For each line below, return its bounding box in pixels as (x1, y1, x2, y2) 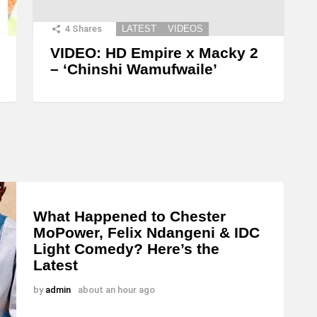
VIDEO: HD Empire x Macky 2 (50, 45, 258, 62)
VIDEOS (168, 23, 203, 35)
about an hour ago (78, 284, 155, 296)
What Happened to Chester (33, 208, 226, 225)
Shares (72, 23, 102, 35)
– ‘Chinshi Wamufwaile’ (50, 61, 217, 78)
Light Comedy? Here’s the (33, 241, 219, 258)
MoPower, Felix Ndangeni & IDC (33, 224, 260, 241)
